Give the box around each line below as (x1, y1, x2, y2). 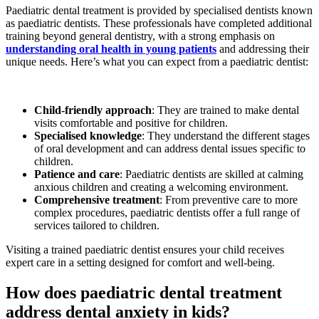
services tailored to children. (34, 219, 159, 231)
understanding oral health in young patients (6, 42, 216, 55)
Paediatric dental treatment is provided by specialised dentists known (6, 4, 313, 16)
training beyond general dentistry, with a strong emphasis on (6, 29, 275, 42)
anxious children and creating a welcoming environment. (34, 180, 288, 193)
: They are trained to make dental (152, 103, 299, 116)
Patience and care (34, 167, 120, 180)
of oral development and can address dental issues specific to (34, 142, 305, 155)
